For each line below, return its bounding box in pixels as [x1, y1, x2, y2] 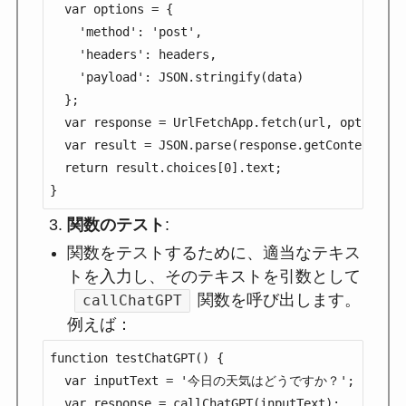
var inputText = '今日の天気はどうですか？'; [49, 373, 354, 389]
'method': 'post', [49, 24, 202, 39]
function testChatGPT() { [49, 351, 224, 366]
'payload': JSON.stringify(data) [49, 69, 304, 84]
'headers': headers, [49, 46, 217, 62]
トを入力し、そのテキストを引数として [66, 266, 361, 285]
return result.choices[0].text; [49, 159, 282, 175]
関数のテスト [66, 216, 165, 235]
